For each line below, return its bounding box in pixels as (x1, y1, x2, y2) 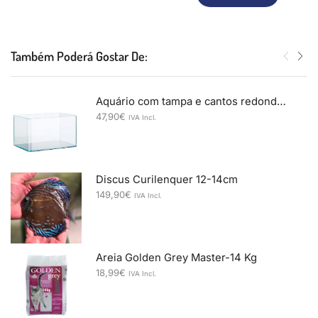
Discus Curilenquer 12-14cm (96, 173, 238, 186)
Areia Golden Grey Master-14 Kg (96, 251, 257, 264)
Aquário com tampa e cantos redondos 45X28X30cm (277, 95, 286, 108)
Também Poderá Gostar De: (11, 48, 148, 64)
